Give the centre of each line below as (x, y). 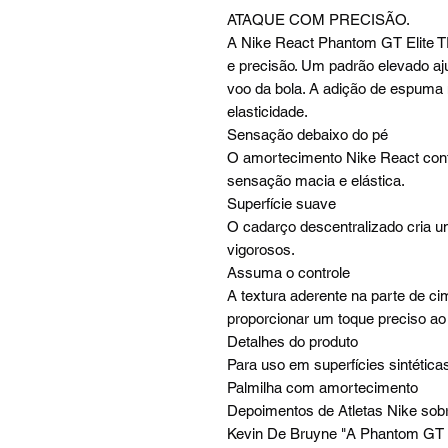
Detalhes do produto (292, 342)
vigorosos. (261, 250)
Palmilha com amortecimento (322, 388)
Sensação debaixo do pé (307, 135)
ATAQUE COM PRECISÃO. (318, 20)
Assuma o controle (288, 273)
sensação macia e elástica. (316, 181)
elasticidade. (267, 112)
